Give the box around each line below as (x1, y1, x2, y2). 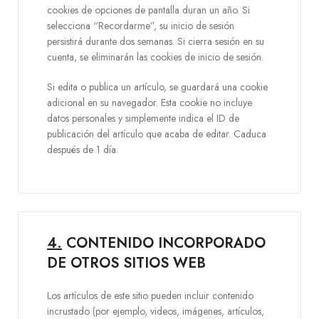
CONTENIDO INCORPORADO (62, 233, 266, 253)
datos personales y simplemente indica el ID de (47, 111, 239, 125)
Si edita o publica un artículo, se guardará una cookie (47, 80, 268, 94)
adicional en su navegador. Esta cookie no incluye (47, 95, 252, 110)
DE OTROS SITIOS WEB (47, 253, 206, 273)
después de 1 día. (47, 142, 118, 157)
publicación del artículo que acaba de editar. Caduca (47, 127, 266, 141)
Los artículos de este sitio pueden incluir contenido (47, 288, 253, 303)
